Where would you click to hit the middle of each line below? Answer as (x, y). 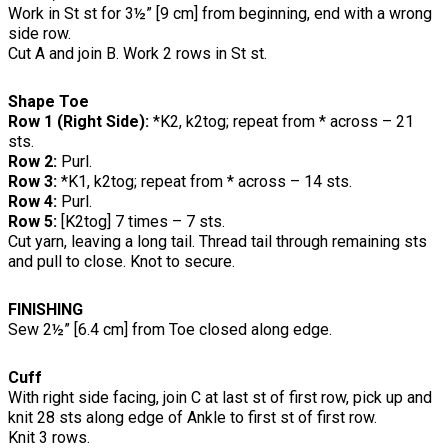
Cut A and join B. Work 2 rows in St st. (137, 54)
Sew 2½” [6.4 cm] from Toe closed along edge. (170, 330)
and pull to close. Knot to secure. (121, 262)
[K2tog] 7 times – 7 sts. (141, 222)
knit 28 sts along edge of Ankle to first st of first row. (192, 418)
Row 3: (34, 182)
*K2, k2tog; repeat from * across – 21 (281, 122)
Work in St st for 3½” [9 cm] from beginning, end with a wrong (220, 14)
